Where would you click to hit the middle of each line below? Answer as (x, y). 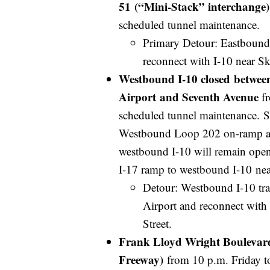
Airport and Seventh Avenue (189, 96)
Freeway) (141, 259)
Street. (157, 223)
